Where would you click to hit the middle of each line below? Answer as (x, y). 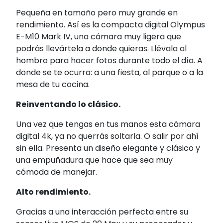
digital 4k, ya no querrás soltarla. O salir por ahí (107, 136)
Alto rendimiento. (53, 192)
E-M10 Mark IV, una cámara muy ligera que (99, 37)
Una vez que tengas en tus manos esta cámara (108, 124)
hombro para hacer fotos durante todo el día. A (109, 61)
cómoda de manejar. (56, 172)
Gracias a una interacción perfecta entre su (102, 212)
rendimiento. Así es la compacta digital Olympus (111, 25)
